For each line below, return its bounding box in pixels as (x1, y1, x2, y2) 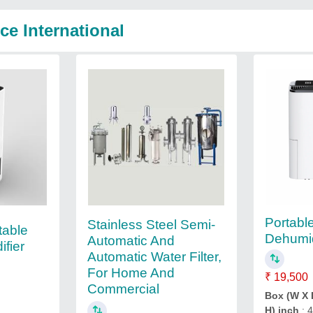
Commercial (87, 281, 159, 296)
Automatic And (87, 233, 175, 248)
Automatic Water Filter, (87, 249, 221, 264)
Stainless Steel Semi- (87, 217, 215, 232)
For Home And (87, 265, 175, 280)
